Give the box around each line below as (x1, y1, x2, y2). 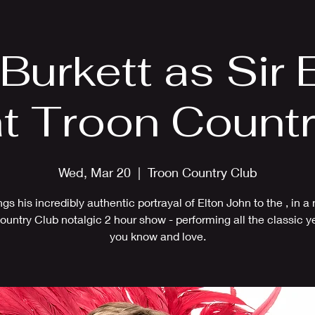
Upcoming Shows (210, 15, 277, 25)
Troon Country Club (147, 165, 257, 180)
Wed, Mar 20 (58, 165, 131, 180)
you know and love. (109, 229, 206, 243)
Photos (142, 15, 169, 25)
